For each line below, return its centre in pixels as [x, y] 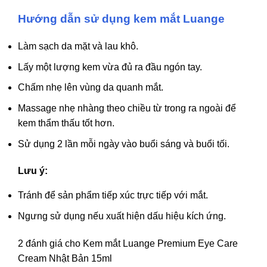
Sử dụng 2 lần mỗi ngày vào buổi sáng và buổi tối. [124, 144]
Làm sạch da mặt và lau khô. [78, 46]
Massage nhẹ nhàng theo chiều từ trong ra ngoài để [127, 108]
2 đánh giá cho [50, 243]
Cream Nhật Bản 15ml [65, 258]
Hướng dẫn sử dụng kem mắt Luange [121, 19]
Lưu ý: [33, 171]
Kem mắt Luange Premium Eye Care [160, 243]
